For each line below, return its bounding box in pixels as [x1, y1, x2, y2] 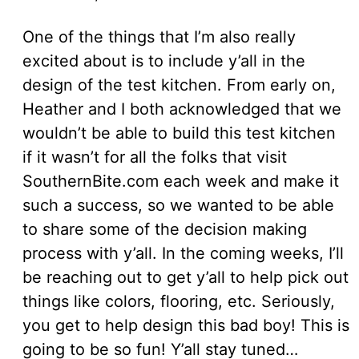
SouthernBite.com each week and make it [22, 171, 339, 192]
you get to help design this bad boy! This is [22, 316, 349, 336]
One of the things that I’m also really [22, 27, 296, 47]
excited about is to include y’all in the [22, 51, 305, 71]
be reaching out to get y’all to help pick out [22, 268, 349, 288]
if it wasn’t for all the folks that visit [22, 147, 287, 167]
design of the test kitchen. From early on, [22, 75, 336, 95]
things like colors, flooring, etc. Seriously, [22, 292, 335, 312]
